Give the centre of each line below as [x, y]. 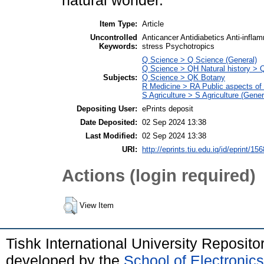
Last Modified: [111, 136]
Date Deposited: [109, 122]
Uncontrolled [114, 37]
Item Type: [118, 24]
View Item [97, 205]
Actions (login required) [159, 176]
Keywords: [118, 46]
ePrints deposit [168, 108]
